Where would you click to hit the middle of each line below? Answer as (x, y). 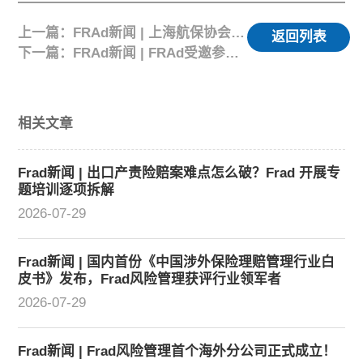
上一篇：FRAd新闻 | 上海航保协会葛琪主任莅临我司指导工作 (238, 32)
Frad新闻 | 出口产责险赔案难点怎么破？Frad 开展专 (179, 173)
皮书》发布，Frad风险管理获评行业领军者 (150, 280)
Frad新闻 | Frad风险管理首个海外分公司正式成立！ (177, 351)
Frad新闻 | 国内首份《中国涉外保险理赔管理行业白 (177, 263)
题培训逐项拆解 (66, 190)
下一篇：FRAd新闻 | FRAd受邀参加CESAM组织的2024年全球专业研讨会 (233, 53)
